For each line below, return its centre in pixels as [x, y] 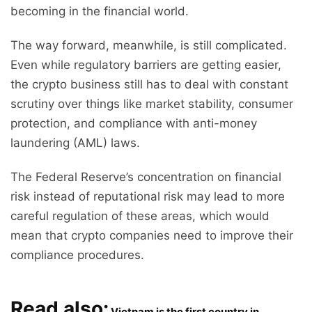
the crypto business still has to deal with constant [149, 85]
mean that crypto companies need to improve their [152, 236]
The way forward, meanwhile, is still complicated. [149, 46]
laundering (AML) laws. [75, 143]
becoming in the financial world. [100, 11]
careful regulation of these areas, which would [140, 216]
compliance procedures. [77, 255]
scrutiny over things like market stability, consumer [152, 104]
